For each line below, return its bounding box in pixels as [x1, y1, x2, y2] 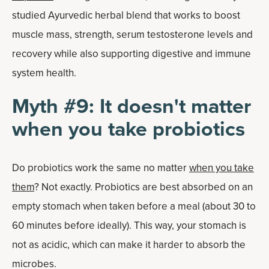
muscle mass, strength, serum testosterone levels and [12, 27, 253, 42]
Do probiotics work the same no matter [12, 160, 189, 175]
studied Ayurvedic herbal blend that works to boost [12, 8, 240, 23]
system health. [12, 65, 76, 80]
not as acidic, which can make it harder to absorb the [12, 237, 246, 252]
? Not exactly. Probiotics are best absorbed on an [34, 180, 253, 195]
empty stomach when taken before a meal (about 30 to [12, 199, 256, 214]
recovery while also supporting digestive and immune [12, 46, 251, 61]
